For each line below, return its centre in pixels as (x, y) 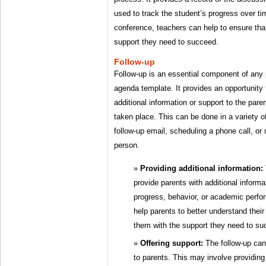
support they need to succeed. (166, 42)
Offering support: (172, 243)
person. (127, 145)
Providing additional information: (202, 169)
